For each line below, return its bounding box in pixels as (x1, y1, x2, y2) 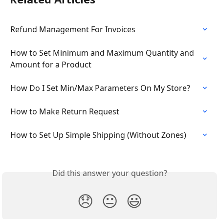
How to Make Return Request (10, 106, 119, 117)
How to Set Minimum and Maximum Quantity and (10, 47, 196, 58)
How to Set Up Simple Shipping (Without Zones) (10, 129, 186, 140)
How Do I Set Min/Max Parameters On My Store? (10, 82, 190, 93)
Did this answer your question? (52, 167, 167, 178)
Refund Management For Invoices (10, 23, 135, 35)
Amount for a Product (10, 59, 91, 70)
